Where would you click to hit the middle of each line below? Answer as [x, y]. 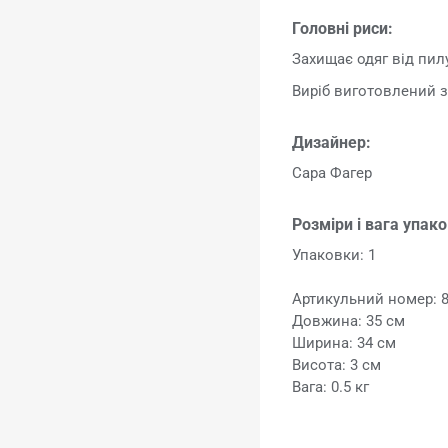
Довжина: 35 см [349, 320]
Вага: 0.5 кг [331, 386]
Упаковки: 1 [334, 254]
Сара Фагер [332, 172]
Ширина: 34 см [344, 342]
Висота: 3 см [337, 364]
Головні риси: [343, 28]
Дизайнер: [332, 142]
